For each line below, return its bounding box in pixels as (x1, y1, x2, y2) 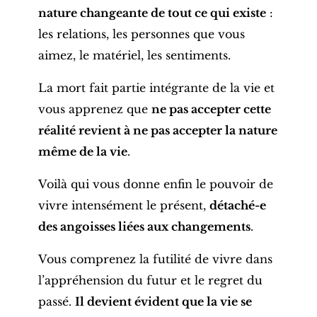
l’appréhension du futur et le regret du (38, 272, 263, 287)
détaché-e (209, 197, 266, 212)
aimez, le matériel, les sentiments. (38, 47, 231, 62)
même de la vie (38, 144, 127, 158)
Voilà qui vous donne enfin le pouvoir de (38, 176, 273, 191)
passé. (38, 294, 75, 309)
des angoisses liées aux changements (38, 219, 250, 234)
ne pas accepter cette (151, 101, 271, 116)
